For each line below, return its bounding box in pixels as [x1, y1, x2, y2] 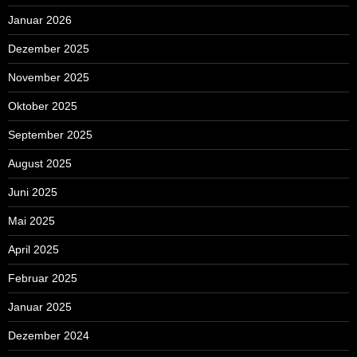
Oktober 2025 [8, 100, 77, 113]
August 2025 [8, 157, 72, 171]
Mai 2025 [8, 214, 55, 228]
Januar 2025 [8, 300, 72, 314]
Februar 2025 [8, 272, 77, 285]
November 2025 [8, 71, 89, 84]
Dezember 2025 [8, 42, 89, 56]
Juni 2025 [8, 186, 57, 199]
